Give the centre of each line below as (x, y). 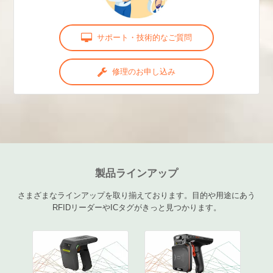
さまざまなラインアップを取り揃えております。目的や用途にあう (136, 196)
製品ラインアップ (136, 173)
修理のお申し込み (144, 72)
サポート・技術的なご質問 (145, 37)
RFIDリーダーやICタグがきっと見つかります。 (136, 208)
